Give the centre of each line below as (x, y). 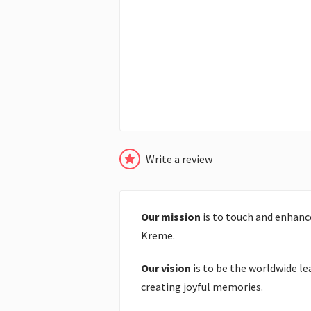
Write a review (179, 159)
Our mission (171, 217)
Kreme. (158, 236)
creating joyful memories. (202, 287)
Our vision (166, 268)
